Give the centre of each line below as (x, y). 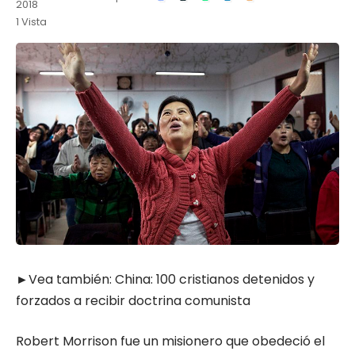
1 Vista (31, 22)
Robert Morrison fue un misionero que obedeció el (170, 341)
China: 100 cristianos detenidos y (215, 279)
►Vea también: (65, 279)
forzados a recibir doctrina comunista (133, 301)
